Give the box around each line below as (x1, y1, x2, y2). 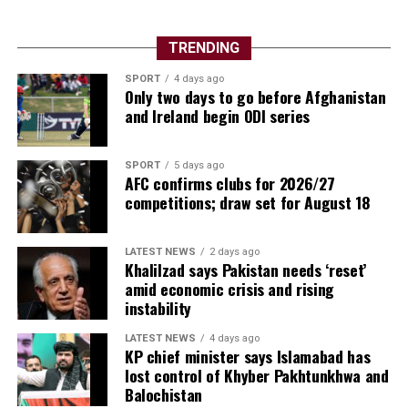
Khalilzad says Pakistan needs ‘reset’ (124, 257, 366, 281)
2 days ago (209, 245, 260, 258)
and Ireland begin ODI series (124, 103, 311, 127)
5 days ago (173, 158, 224, 171)
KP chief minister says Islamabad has (124, 343, 371, 368)
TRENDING (168, 38, 240, 56)
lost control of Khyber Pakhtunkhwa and (124, 362, 389, 387)
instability (124, 295, 191, 320)
